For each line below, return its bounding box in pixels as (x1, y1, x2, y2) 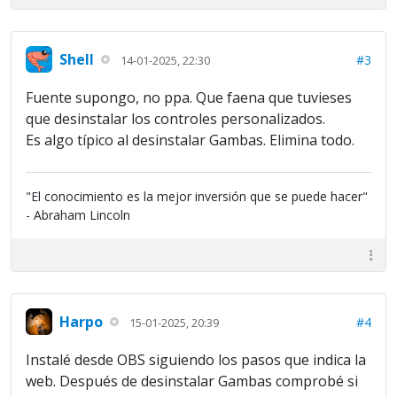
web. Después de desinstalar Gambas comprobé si (26, 371, 358, 391)
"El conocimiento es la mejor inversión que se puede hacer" (26, 188, 368, 205)
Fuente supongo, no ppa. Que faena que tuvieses (26, 88, 352, 107)
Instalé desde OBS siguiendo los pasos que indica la (26, 350, 366, 370)
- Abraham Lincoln (26, 206, 130, 223)
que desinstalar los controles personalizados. (26, 109, 325, 128)
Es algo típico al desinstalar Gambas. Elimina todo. (26, 130, 354, 150)
